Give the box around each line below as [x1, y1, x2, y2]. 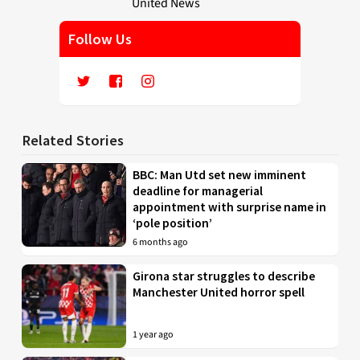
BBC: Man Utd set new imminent [133, 166, 307, 182]
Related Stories [22, 130, 124, 149]
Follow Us [67, 29, 132, 48]
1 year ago [133, 327, 174, 342]
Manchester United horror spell [133, 284, 305, 300]
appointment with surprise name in [133, 198, 327, 215]
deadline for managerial [133, 182, 264, 198]
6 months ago [133, 235, 189, 249]
